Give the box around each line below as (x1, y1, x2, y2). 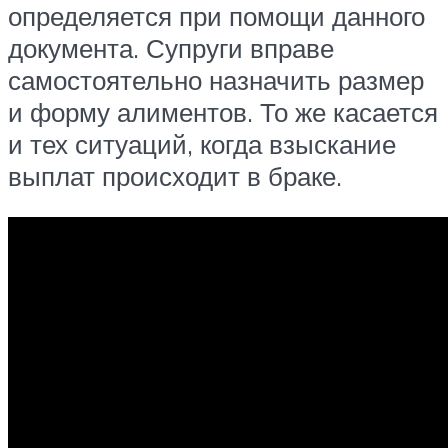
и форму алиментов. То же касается (8, 95, 438, 128)
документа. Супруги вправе (8, 31, 334, 64)
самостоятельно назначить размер (8, 63, 424, 96)
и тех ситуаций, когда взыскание (8, 127, 396, 160)
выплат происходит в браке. (8, 159, 342, 192)
